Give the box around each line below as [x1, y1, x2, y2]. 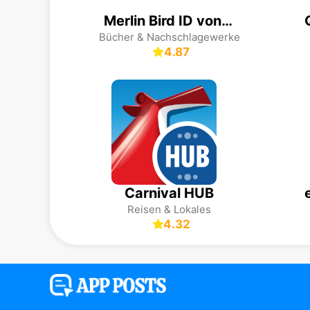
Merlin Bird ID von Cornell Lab [221, 12, 232, 29]
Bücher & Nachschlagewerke [98, 30, 240, 44]
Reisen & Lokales [127, 203, 211, 216]
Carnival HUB [125, 185, 214, 201]
